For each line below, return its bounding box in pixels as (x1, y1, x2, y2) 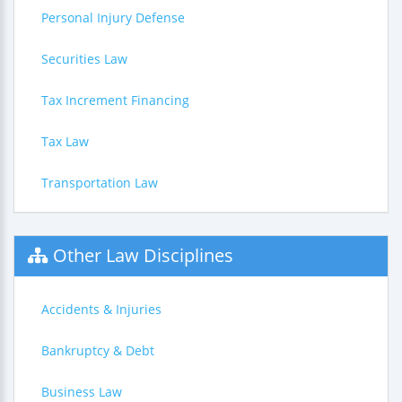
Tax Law (41, 133, 89, 150)
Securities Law (41, 50, 127, 67)
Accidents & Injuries (41, 301, 162, 318)
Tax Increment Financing (41, 92, 189, 109)
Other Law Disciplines (53, 243, 233, 267)
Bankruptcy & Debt (41, 342, 154, 359)
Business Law (41, 383, 122, 400)
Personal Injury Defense (41, 9, 185, 26)
